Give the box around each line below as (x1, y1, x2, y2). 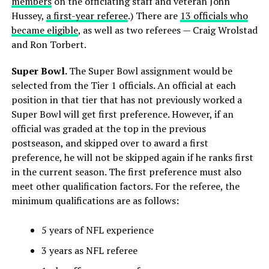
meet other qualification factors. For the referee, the (11, 179, 240, 193)
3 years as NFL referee (41, 243, 138, 257)
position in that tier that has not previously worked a (11, 92, 242, 106)
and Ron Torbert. (11, 37, 86, 51)
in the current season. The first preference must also (11, 165, 241, 178)
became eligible (11, 23, 78, 37)
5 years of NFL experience (41, 223, 154, 237)
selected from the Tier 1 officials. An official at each (11, 78, 236, 92)
